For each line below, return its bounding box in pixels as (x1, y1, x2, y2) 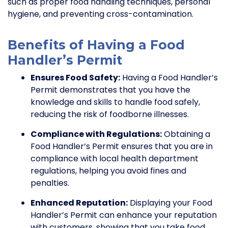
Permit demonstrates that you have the (31, 84, 190, 96)
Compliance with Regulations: (31, 128, 162, 140)
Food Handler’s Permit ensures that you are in (31, 140, 213, 153)
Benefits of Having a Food (8, 37, 185, 53)
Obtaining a (162, 128, 210, 140)
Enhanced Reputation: (31, 197, 128, 209)
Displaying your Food (128, 197, 212, 209)
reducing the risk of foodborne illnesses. (31, 108, 189, 121)
